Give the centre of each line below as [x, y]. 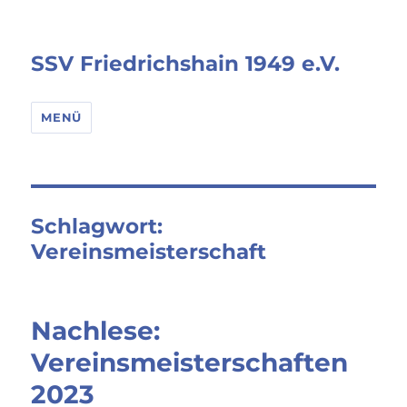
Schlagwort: [97, 226]
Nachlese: [96, 331]
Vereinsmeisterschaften [190, 362]
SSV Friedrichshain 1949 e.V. [186, 64]
